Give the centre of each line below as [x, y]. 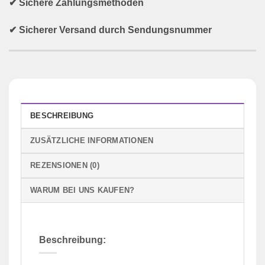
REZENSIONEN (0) [65, 165]
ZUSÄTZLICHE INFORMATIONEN [92, 140]
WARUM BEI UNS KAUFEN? [83, 190]
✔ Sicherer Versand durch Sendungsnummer [110, 30]
